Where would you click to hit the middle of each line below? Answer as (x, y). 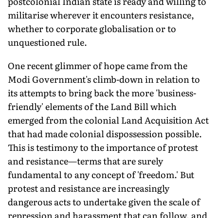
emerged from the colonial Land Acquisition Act (108, 120)
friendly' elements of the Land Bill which (92, 106)
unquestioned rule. (47, 42)
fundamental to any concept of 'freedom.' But (101, 174)
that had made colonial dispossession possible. (105, 133)
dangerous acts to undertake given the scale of (104, 201)
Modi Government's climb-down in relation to (104, 79)
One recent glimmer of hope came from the (98, 65)
